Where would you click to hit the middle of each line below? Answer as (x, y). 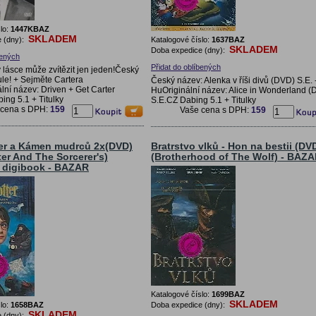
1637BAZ (228, 39)
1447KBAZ (30, 29)
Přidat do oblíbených (186, 67)
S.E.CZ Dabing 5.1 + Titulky (203, 100)
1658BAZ (27, 304)
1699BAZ (228, 294)
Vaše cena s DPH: (215, 110)
